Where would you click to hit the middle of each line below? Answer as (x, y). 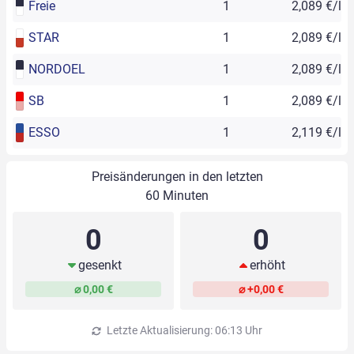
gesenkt (100, 265)
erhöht (267, 265)
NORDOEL (57, 70)
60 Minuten (177, 196)
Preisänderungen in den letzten (177, 177)
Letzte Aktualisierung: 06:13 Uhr (183, 331)
